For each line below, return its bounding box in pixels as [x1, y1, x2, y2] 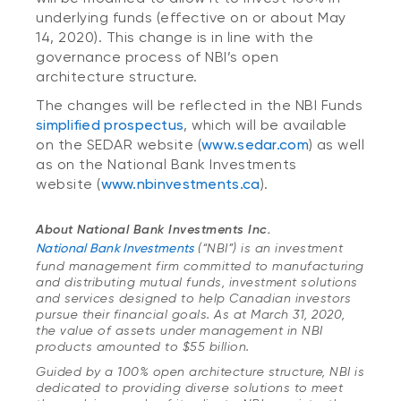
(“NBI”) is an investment [193, 241, 343, 255]
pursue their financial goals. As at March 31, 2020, [36, 307, 346, 321]
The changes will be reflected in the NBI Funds [36, 97, 363, 114]
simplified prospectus [36, 116, 184, 133]
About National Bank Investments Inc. [36, 222, 271, 237]
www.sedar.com [201, 136, 309, 153]
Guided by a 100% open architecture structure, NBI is [36, 364, 364, 379]
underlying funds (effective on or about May [36, 9, 346, 26]
